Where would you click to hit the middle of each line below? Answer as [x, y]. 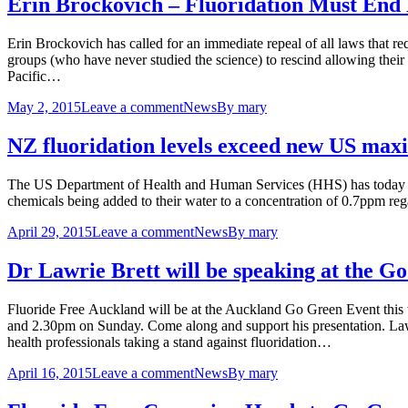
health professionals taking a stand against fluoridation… [169, 342]
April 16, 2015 [50, 372]
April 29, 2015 [50, 232]
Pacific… [34, 76]
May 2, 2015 [44, 107]
